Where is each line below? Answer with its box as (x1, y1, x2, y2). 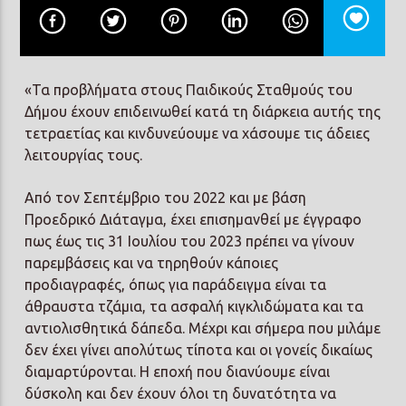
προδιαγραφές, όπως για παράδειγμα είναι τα (24, 275, 327, 293)
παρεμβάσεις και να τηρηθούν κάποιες (24, 254, 279, 271)
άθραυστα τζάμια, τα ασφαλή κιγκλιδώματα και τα (24, 297, 364, 314)
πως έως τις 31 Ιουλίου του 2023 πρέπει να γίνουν (24, 232, 355, 249)
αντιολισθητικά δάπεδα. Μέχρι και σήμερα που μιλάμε (24, 319, 382, 336)
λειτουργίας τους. (24, 147, 143, 164)
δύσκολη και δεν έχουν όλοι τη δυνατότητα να (24, 384, 337, 401)
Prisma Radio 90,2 (98, 118, 217, 135)
